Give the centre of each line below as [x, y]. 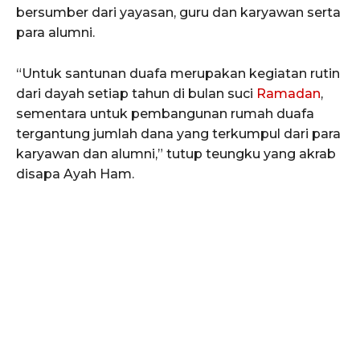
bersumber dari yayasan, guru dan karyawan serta [178, 12]
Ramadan [288, 93]
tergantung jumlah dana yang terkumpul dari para [178, 133]
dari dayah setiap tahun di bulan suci [136, 93]
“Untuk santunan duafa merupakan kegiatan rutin [178, 73]
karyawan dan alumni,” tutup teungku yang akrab [176, 153]
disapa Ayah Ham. [75, 174]
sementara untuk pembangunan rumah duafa [165, 113]
